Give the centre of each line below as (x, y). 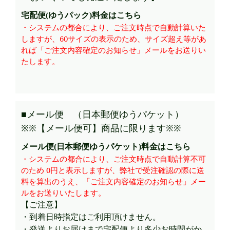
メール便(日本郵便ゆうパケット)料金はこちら (106, 146)
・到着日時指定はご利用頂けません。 (91, 216)
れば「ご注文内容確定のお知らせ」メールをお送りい (114, 50)
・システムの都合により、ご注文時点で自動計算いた (114, 27)
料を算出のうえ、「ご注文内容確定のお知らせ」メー (114, 181)
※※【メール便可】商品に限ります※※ (101, 128)
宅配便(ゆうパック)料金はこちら (81, 15)
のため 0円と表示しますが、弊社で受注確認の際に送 (113, 170)
